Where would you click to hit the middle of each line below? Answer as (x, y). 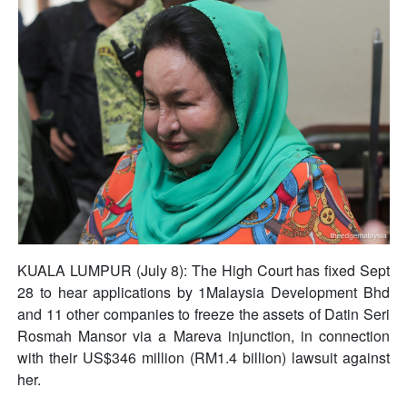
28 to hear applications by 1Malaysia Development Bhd (203, 292)
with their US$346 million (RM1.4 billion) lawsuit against (203, 357)
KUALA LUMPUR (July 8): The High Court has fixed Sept (203, 270)
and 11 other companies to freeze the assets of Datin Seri (203, 313)
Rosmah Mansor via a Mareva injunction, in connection (203, 335)
